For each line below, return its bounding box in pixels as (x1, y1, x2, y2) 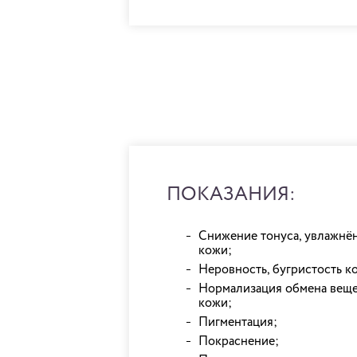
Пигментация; (198, 316, 277, 329)
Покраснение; (198, 335, 279, 348)
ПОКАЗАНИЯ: (167, 185, 296, 204)
